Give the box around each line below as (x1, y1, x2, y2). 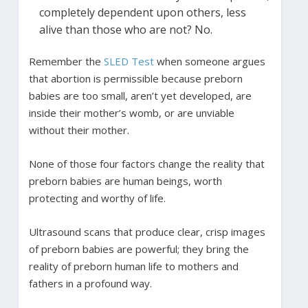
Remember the (28, 54, 104, 69)
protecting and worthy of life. (28, 191, 166, 206)
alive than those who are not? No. (38, 22, 212, 38)
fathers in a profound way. (28, 276, 152, 291)
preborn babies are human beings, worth (28, 174, 222, 188)
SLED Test (103, 54, 154, 69)
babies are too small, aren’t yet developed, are (28, 89, 252, 103)
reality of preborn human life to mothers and (28, 259, 239, 274)
